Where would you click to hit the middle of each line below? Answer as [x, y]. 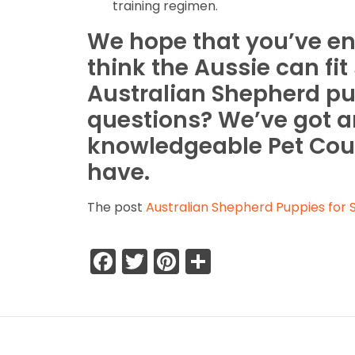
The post [116, 207]
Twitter [189, 261]
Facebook [176, 261]
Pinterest [233, 261]
